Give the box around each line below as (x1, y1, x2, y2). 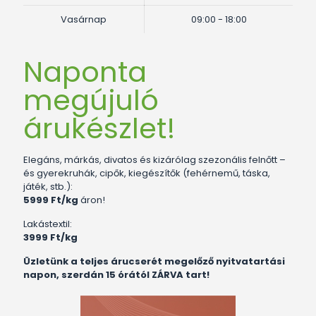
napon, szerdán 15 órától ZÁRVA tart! (23, 267, 209, 281)
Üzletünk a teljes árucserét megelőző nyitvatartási (23, 254, 285, 268)
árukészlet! (23, 108, 176, 148)
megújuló (23, 80, 159, 120)
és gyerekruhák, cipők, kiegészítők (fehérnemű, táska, (23, 166, 270, 180)
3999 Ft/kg (23, 230, 78, 244)
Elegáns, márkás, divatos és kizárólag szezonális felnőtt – (23, 152, 286, 166)
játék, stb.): (23, 179, 73, 193)
